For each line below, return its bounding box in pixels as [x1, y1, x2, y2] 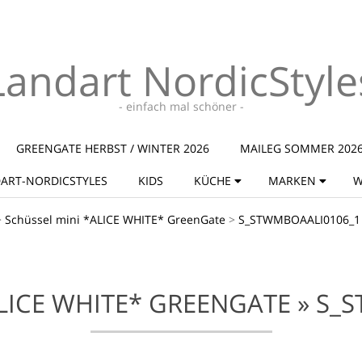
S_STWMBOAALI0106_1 [238, 212, 360, 227]
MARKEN [268, 173, 316, 188]
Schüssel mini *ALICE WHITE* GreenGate [5, 212, 225, 227]
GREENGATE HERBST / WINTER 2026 [16, 141, 209, 156]
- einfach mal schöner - [118, 99, 244, 114]
